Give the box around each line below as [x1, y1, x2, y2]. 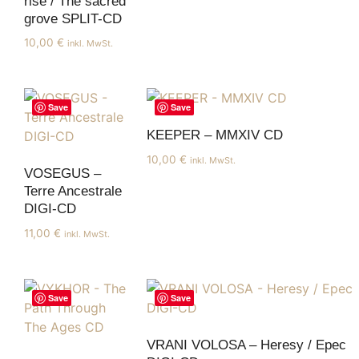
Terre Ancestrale [24, 184, 122, 200]
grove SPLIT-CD [24, 10, 122, 26]
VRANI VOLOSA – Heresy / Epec [147, 337, 346, 353]
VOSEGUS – [24, 166, 101, 182]
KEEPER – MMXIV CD [147, 127, 283, 143]
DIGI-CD [24, 201, 76, 217]
